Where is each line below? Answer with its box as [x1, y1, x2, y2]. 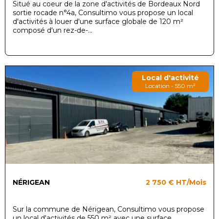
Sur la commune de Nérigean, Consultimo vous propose [13, 204, 204, 214]
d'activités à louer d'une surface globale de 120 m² [13, 17, 183, 26]
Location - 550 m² [145, 82, 196, 89]
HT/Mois [175, 177, 206, 187]
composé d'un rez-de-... [13, 25, 92, 35]
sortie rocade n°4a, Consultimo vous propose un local [13, 8, 193, 17]
